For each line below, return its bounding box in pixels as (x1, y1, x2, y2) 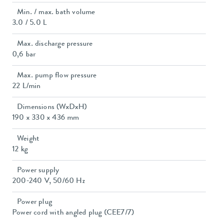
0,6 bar (12, 51, 36, 59)
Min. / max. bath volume (17, 9, 95, 17)
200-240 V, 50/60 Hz (12, 178, 85, 186)
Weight (17, 135, 40, 144)
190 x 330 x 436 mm (12, 114, 79, 123)
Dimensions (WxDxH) (17, 104, 87, 112)
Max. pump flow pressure (17, 72, 97, 80)
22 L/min (12, 83, 41, 91)
